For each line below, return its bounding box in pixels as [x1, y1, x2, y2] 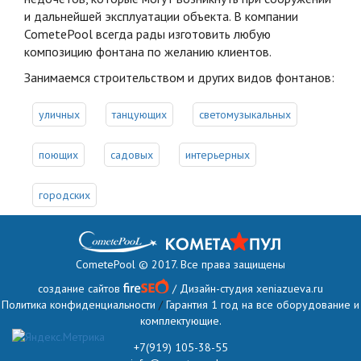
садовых [110, 147, 153, 162]
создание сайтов [38, 280, 120, 296]
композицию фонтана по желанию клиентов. [24, 43, 272, 60]
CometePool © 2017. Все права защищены [76, 256, 285, 272]
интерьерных [185, 147, 250, 162]
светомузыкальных [199, 106, 291, 122]
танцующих [112, 106, 167, 122]
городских [39, 187, 90, 202]
